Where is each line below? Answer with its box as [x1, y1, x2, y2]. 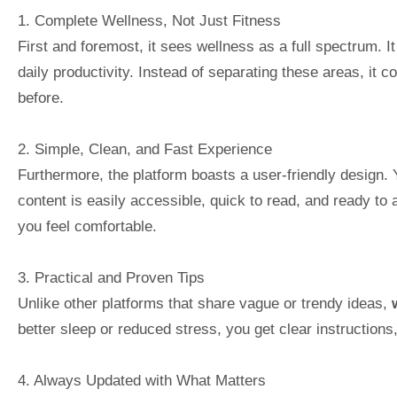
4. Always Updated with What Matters [18, 371, 266, 388]
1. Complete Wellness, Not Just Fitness [18, 12, 281, 29]
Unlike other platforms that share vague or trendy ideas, [18, 294, 392, 311]
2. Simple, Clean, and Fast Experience [18, 140, 272, 157]
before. [18, 90, 64, 106]
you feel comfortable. [18, 217, 157, 234]
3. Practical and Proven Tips [18, 269, 205, 285]
